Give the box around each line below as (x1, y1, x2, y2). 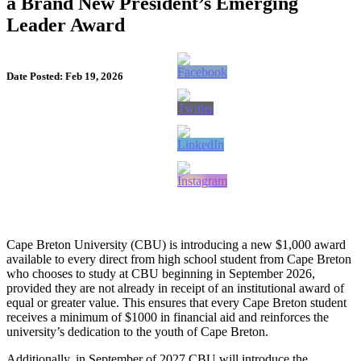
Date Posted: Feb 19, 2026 (6, 70, 123, 83)
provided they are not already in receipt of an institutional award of (6, 281, 344, 296)
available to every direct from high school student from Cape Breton (6, 252, 351, 267)
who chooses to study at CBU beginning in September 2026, (6, 267, 315, 281)
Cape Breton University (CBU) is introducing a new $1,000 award (6, 238, 346, 252)
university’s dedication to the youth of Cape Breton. (6, 325, 268, 339)
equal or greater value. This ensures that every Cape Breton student (6, 296, 346, 310)
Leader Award (6, 15, 125, 36)
